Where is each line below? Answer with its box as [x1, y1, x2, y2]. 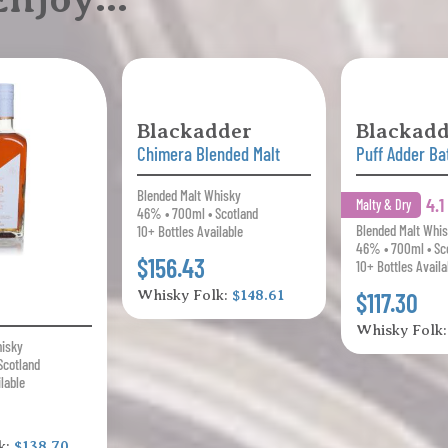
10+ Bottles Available [137, 222, 244, 241]
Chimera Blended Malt [137, 142, 281, 166]
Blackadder [137, 119, 253, 144]
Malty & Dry [355, 196, 411, 214]
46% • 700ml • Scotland [137, 204, 259, 223]
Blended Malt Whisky [137, 186, 242, 205]
